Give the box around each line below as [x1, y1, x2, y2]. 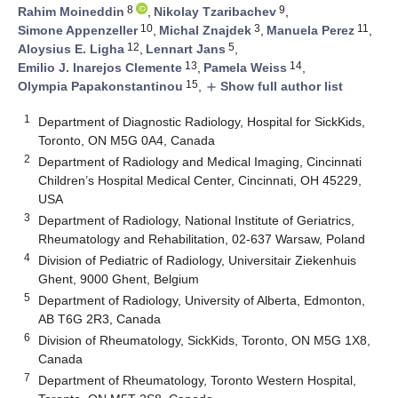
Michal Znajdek [159, 23, 251, 38]
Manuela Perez [267, 23, 354, 38]
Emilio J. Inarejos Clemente [18, 60, 182, 76]
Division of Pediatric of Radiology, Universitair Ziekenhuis [38, 252, 357, 267]
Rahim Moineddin [18, 4, 124, 20]
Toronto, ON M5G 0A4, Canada [38, 132, 216, 147]
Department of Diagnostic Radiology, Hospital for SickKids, [38, 114, 366, 129]
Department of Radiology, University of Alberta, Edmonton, [38, 292, 366, 307]
